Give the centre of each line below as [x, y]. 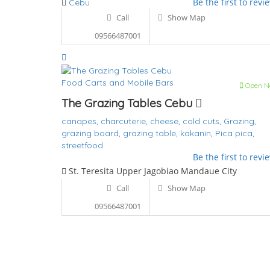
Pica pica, [235, 133]
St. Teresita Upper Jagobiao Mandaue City [152, 171]
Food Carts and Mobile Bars [118, 82]
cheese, [166, 121]
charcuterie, [125, 121]
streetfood [82, 145]
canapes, [81, 121]
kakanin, [198, 133]
